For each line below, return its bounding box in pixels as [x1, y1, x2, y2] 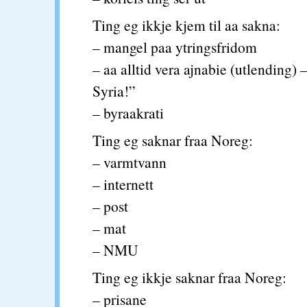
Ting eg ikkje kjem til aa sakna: [93, 15, 280, 35]
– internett [93, 174, 153, 194]
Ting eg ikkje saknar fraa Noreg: [93, 267, 286, 287]
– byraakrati [93, 103, 164, 123]
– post [93, 196, 128, 216]
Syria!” [93, 81, 136, 101]
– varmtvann [93, 152, 167, 172]
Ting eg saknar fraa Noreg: [93, 130, 253, 150]
